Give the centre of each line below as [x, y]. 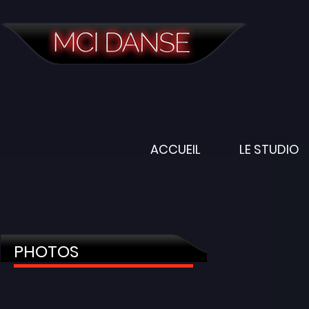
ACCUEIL [176, 149]
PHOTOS [46, 251]
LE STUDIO [269, 149]
